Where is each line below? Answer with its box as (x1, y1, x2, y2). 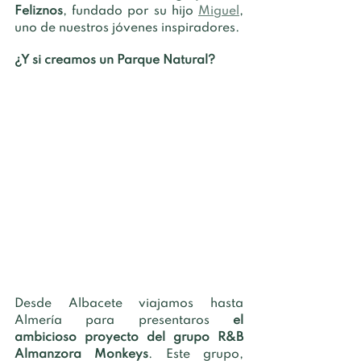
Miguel (198, 4, 239, 18)
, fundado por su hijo (63, 4, 198, 18)
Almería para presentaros (15, 313, 233, 327)
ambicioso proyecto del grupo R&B (15, 330, 243, 344)
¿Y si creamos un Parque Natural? (15, 53, 215, 67)
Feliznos (15, 4, 63, 18)
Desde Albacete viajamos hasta (15, 297, 243, 310)
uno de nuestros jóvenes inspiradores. (15, 21, 243, 35)
